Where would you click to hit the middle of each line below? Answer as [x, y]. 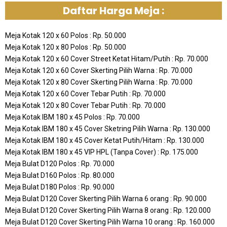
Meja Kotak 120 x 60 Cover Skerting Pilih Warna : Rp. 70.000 [99, 70]
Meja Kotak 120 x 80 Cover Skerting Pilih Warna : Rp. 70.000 [99, 82]
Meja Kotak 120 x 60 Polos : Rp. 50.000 [66, 35]
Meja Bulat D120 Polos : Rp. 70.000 [60, 163]
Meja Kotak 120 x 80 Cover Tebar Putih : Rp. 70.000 [85, 105]
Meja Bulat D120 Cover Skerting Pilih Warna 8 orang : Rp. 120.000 [108, 210]
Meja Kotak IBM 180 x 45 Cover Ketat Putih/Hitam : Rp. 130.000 [105, 140]
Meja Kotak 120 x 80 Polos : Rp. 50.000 [66, 47]
